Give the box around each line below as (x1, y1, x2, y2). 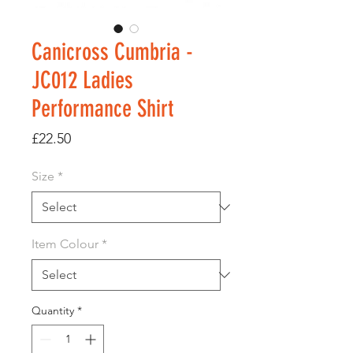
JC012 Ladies (32, 65, 133, 95)
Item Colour (32, 236, 98, 251)
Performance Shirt (32, 94, 173, 123)
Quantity (32, 303, 74, 318)
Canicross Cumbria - (32, 37, 193, 66)
